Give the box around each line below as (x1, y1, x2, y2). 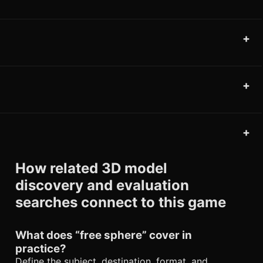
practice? (15, 242, 66, 256)
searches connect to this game (15, 194, 226, 211)
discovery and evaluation (15, 177, 189, 194)
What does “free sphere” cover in (15, 228, 192, 242)
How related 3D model (15, 160, 167, 177)
